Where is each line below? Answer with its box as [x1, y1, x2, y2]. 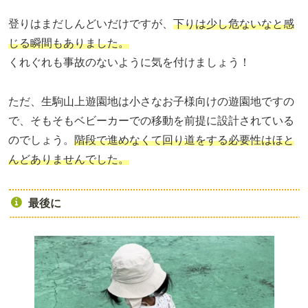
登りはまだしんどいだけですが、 [8, 18, 173, 30]
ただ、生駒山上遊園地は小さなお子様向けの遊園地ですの [8, 95, 294, 107]
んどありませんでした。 [8, 153, 129, 165]
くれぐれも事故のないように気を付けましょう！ [8, 56, 250, 69]
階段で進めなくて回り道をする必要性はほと [74, 133, 294, 146]
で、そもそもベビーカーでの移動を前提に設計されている [8, 114, 294, 126]
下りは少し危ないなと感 [173, 18, 294, 30]
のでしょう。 [8, 133, 74, 146]
